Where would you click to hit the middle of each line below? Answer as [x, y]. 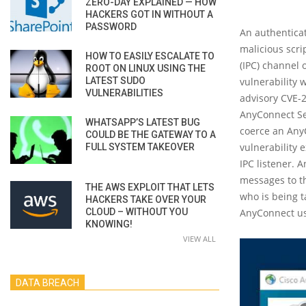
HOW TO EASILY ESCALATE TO [150, 56]
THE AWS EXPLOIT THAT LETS [150, 187]
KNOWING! [109, 224]
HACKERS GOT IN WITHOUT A [149, 14]
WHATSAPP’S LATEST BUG [143, 122]
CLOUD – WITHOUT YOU [137, 211]
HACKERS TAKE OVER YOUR [146, 199]
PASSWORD [111, 26]
